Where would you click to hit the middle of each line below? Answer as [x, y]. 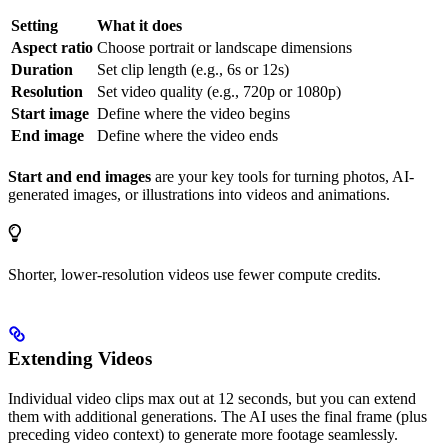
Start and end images [79, 177]
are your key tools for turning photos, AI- [282, 177]
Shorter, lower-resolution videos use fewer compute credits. [194, 275]
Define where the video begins [193, 114]
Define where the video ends [187, 136]
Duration [42, 70]
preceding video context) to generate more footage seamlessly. [203, 435]
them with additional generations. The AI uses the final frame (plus [217, 417]
